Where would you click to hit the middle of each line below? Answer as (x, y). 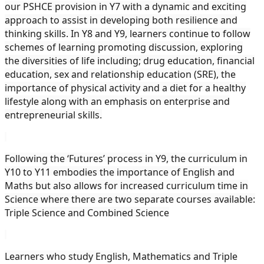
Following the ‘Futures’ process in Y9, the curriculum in (126, 158)
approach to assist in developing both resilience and (121, 20)
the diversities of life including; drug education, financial (130, 60)
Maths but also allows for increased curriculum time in (126, 185)
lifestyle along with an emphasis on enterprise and (117, 101)
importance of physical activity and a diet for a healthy (125, 88)
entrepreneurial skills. (53, 115)
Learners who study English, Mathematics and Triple (121, 256)
